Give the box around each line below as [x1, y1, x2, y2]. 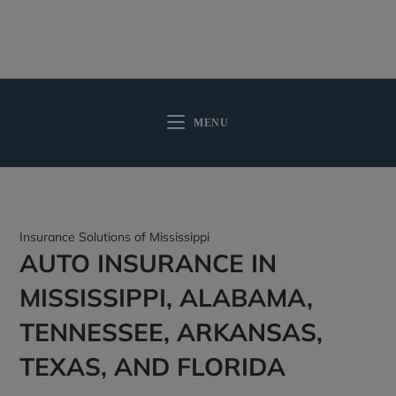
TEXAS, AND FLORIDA [19, 351, 286, 382]
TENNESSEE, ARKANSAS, [19, 316, 324, 347]
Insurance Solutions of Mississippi [19, 229, 210, 245]
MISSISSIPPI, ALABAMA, [19, 282, 314, 313]
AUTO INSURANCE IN [19, 247, 278, 278]
